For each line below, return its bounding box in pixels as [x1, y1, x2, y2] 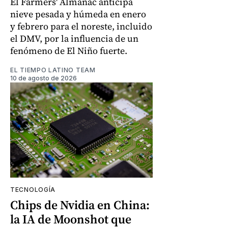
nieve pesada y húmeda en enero [10, 7, 146, 20]
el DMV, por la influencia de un [10, 32, 138, 45]
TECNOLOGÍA [10, 185, 55, 193]
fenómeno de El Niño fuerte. [10, 44, 127, 57]
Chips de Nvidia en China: [10, 196, 150, 213]
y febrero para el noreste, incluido [10, 19, 152, 33]
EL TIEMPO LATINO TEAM [10, 66, 96, 74]
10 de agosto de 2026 [10, 74, 77, 82]
